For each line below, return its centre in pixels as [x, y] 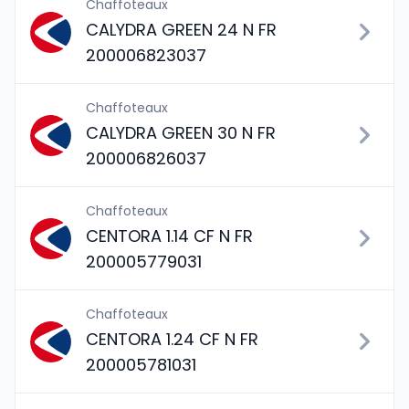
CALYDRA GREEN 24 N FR [181, 30]
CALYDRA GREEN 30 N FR [181, 133]
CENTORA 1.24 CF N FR [172, 339]
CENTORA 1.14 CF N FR [169, 236]
